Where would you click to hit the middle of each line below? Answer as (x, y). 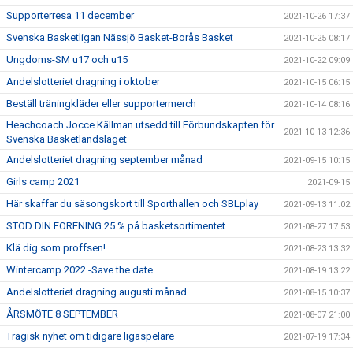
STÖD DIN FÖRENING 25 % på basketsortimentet (116, 226)
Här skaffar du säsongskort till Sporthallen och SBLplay (132, 204)
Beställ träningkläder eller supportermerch (101, 104)
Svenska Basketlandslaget (67, 139)
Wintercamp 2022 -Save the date (80, 270)
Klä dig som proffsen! (56, 248)
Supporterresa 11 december (70, 16)
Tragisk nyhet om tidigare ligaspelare (90, 336)
